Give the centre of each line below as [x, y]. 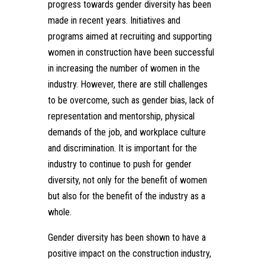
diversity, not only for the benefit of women [127, 180]
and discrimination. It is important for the [122, 148]
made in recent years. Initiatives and [114, 21]
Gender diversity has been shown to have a [127, 238]
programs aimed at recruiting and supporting [130, 37]
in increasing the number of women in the [124, 69]
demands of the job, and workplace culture [127, 132]
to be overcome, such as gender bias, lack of [131, 101]
